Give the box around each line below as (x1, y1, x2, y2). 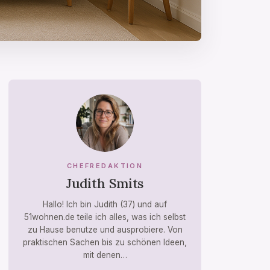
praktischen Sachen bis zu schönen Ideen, (23, 237, 187, 247)
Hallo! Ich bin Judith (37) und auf (43, 199, 167, 209)
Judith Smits (66, 174, 144, 192)
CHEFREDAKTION (66, 161, 143, 170)
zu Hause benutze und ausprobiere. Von (27, 224, 183, 234)
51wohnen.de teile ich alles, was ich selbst (24, 212, 186, 222)
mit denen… (83, 250, 127, 260)
